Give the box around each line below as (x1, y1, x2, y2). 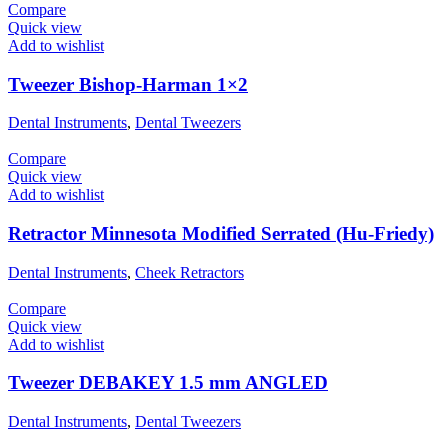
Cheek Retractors (135, 263, 244, 281)
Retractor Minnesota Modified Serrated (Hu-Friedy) (8, 223, 434, 245)
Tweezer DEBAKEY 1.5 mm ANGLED (8, 372, 328, 394)
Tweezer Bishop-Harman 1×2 (8, 73, 248, 95)
